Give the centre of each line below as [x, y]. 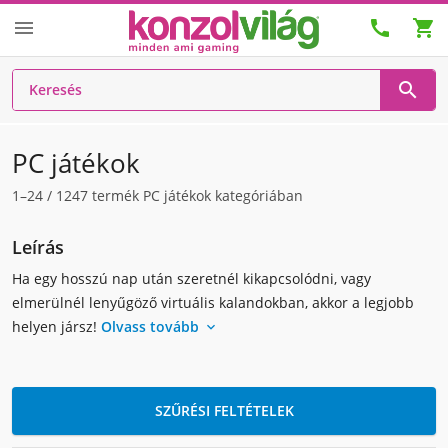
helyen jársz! [56, 326]
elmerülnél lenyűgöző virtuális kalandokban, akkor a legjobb [213, 302]
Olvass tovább [152, 326]
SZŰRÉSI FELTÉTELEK [224, 410]
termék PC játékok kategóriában [195, 195]
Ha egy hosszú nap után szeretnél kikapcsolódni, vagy [191, 278]
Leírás [38, 247]
